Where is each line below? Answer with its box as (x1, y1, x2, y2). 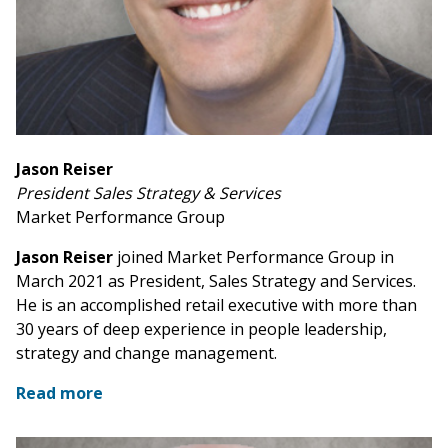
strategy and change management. (16, 342, 277, 365)
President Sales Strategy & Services (16, 182, 281, 205)
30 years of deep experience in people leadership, (16, 318, 387, 341)
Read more (16, 382, 103, 405)
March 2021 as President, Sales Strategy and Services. (16, 270, 416, 293)
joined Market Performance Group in (117, 246, 394, 269)
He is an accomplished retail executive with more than (16, 294, 417, 317)
